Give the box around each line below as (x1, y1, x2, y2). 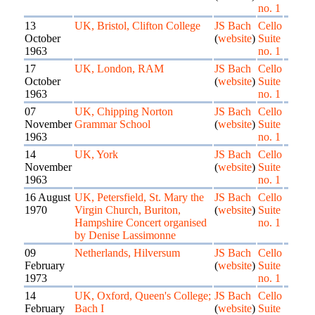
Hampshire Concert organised (75, 217, 207, 229)
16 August (25, 191, 70, 203)
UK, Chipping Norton (75, 105, 173, 117)
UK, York (75, 148, 118, 160)
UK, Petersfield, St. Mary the (75, 191, 204, 203)
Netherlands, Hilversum (75, 247, 180, 259)
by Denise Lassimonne (75, 229, 176, 241)
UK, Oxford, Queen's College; (75, 290, 211, 302)
